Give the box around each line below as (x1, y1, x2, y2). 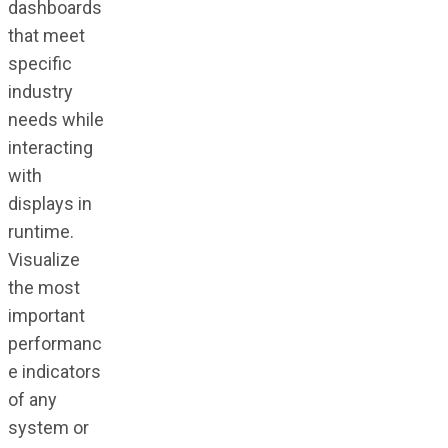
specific (7, 52, 72, 74)
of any (7, 388, 57, 410)
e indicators (7, 360, 101, 382)
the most (7, 276, 80, 298)
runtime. (7, 220, 74, 242)
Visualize (7, 248, 80, 270)
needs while (7, 108, 104, 130)
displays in (7, 192, 92, 214)
